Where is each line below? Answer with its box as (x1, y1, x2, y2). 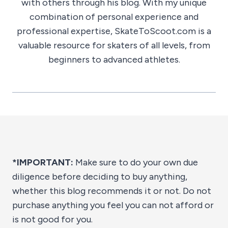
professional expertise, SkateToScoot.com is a (17, 25, 211, 37)
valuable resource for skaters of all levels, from (18, 40, 210, 51)
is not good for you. (12, 214, 93, 225)
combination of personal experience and (30, 11, 198, 23)
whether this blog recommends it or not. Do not (12, 185, 211, 197)
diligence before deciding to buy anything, (12, 171, 187, 183)
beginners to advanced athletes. (48, 54, 180, 66)
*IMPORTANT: (12, 157, 73, 168)
